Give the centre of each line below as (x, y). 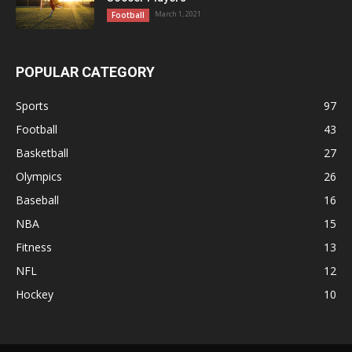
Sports (32, 105)
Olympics (39, 176)
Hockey (35, 294)
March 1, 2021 (178, 13)
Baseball (37, 200)
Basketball (42, 152)
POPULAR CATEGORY (85, 71)
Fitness (34, 247)
